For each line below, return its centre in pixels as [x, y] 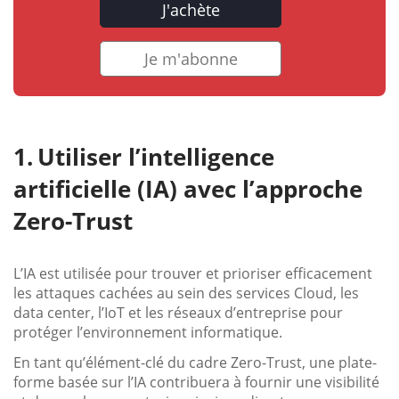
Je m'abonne [191, 58]
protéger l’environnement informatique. [148, 332]
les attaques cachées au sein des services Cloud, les [186, 293]
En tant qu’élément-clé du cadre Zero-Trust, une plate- [195, 362]
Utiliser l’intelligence [156, 156]
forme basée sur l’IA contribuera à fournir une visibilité [196, 382]
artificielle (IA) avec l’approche [188, 188]
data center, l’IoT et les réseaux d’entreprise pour [178, 312]
